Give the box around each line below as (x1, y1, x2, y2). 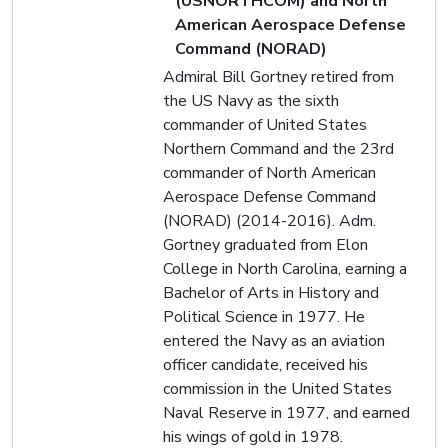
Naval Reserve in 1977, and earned (163, 401, 410, 424)
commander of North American (163, 161, 376, 184)
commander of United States (163, 113, 367, 136)
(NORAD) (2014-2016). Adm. (163, 209, 376, 232)
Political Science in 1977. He (163, 305, 365, 328)
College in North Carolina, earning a (163, 257, 407, 280)
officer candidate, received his (163, 353, 368, 376)
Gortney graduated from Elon (163, 233, 368, 256)
